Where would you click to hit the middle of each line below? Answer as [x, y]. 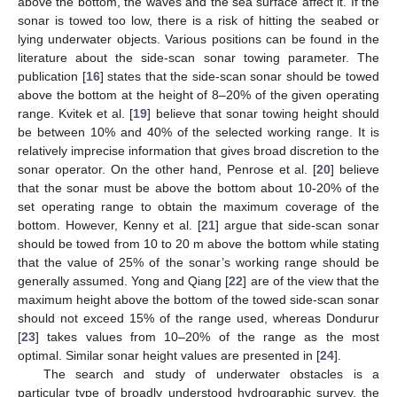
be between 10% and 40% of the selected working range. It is [198, 132]
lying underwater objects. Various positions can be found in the [198, 39]
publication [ [52, 76]
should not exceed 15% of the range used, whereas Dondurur [198, 318]
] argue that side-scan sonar [297, 225]
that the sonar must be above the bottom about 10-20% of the [198, 187]
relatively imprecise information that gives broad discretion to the [198, 150]
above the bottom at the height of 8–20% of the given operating [198, 94]
